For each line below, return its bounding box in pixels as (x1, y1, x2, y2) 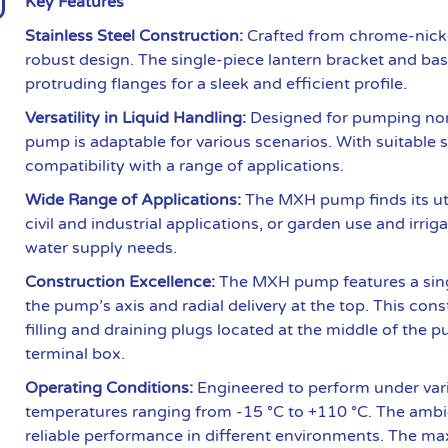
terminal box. (25, 343, 126, 364)
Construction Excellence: (25, 271, 216, 292)
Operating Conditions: (25, 377, 194, 398)
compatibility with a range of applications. (25, 155, 345, 176)
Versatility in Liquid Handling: (25, 107, 247, 128)
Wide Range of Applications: (25, 189, 242, 210)
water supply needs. (25, 237, 178, 258)
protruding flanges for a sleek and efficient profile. (25, 73, 408, 94)
